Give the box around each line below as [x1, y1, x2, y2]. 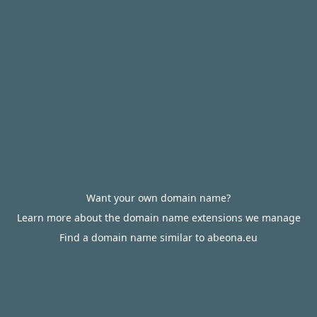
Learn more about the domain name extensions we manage [16, 211, 301, 224]
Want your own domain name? [86, 191, 231, 204]
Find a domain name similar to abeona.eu [59, 231, 258, 244]
